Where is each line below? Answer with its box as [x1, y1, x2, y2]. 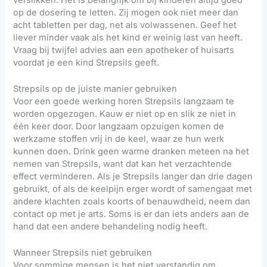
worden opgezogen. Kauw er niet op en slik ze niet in [13, 108, 237, 120]
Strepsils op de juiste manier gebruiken [13, 83, 178, 95]
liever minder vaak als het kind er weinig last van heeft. [13, 32, 243, 43]
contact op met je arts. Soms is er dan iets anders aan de [13, 209, 250, 220]
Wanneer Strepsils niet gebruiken [13, 247, 153, 259]
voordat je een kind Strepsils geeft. [13, 57, 160, 68]
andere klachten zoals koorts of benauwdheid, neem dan [13, 196, 251, 207]
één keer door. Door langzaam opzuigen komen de [13, 121, 225, 132]
